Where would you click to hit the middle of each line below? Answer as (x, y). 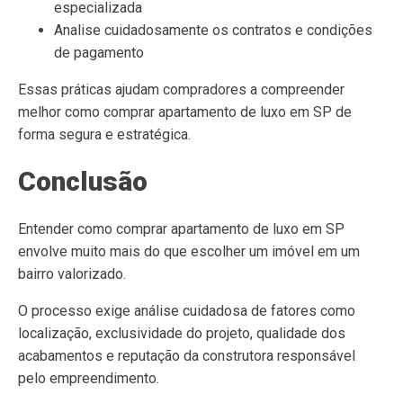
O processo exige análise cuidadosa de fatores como (187, 311)
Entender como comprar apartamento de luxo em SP (181, 229)
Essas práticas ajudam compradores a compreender (181, 90)
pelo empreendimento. (89, 378)
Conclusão (83, 181)
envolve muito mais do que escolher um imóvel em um (189, 251)
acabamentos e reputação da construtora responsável (187, 356)
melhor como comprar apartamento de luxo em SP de (185, 112)
